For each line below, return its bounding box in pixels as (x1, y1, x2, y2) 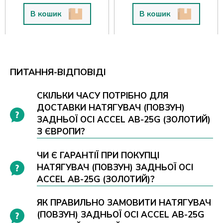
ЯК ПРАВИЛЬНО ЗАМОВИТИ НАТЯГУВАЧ (37, 197, 212, 209)
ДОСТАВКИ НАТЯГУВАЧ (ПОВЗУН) (37, 102, 185, 114)
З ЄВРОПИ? (37, 126, 86, 138)
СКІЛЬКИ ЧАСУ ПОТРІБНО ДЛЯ (37, 90, 169, 102)
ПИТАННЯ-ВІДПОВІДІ (10, 66, 106, 79)
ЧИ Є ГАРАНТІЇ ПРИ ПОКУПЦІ (37, 149, 160, 161)
